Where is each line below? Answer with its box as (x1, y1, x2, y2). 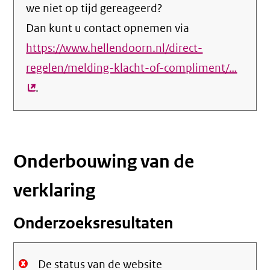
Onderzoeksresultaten (13, 213, 174, 233)
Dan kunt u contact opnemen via (26, 21, 190, 36)
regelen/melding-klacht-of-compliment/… (26, 61, 237, 75)
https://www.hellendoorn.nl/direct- (26, 41, 203, 55)
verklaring (13, 179, 96, 202)
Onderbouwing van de (13, 150, 195, 173)
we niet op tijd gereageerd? (26, 1, 163, 16)
